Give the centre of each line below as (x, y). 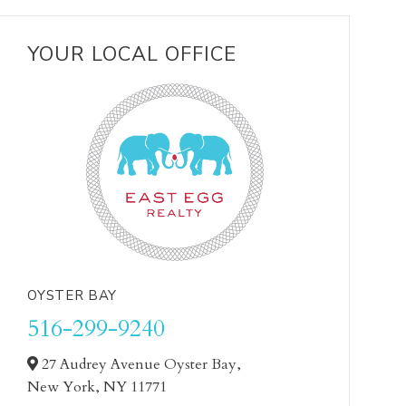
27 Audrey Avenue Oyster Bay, (140, 364)
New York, (66, 387)
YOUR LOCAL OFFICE (132, 54)
